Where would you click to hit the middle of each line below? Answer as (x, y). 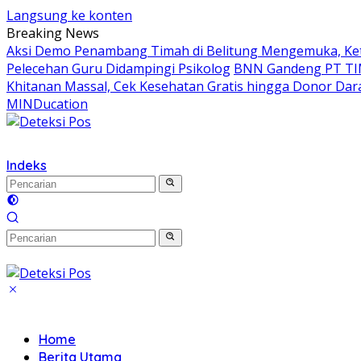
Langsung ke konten (69, 15)
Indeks (27, 165)
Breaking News (53, 33)
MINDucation (47, 104)
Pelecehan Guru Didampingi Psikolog (118, 68)
